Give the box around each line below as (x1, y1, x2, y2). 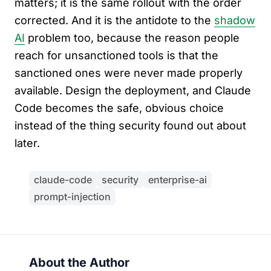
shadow (214, 14, 255, 27)
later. (15, 137, 40, 150)
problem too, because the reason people (25, 31, 240, 45)
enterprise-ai (148, 174, 207, 186)
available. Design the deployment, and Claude (15, 84, 251, 97)
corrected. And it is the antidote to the (15, 14, 214, 27)
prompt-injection (34, 191, 111, 203)
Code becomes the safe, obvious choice (15, 102, 224, 115)
